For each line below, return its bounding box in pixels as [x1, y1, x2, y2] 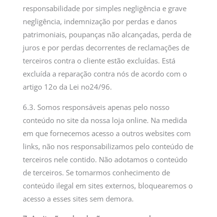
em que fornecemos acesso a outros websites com [23, 128, 191, 138]
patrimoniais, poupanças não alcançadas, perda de [23, 30, 192, 40]
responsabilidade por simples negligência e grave [23, 3, 187, 14]
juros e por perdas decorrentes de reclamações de [23, 43, 190, 53]
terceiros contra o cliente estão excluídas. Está [23, 56, 176, 66]
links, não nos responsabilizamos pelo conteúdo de [23, 141, 194, 151]
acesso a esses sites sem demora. [23, 193, 134, 203]
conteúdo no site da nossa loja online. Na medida [23, 115, 187, 125]
